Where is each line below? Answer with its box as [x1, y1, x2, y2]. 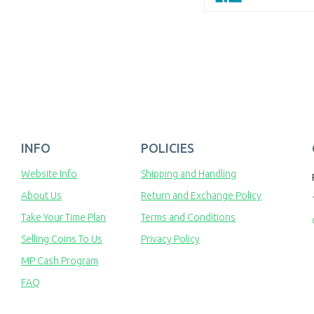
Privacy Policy [141, 233, 200, 245]
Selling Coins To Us [21, 233, 102, 245]
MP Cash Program [21, 255, 98, 267]
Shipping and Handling [141, 168, 236, 180]
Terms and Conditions [141, 212, 235, 224]
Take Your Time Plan [21, 212, 106, 224]
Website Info [21, 168, 77, 180]
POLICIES [141, 141, 194, 156]
